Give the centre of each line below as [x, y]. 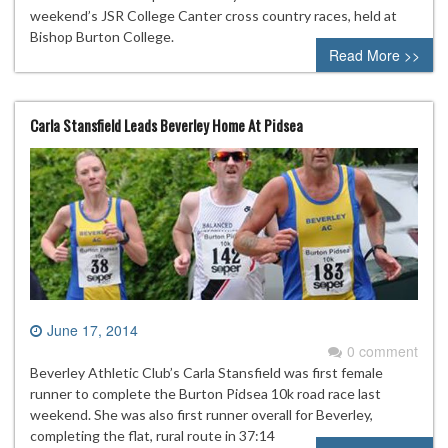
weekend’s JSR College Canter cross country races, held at [213, 16]
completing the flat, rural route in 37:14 [152, 435]
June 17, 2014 [92, 329]
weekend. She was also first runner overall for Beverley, [201, 414]
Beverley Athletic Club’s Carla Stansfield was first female [206, 372]
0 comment [382, 350]
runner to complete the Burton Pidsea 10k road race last [205, 393]
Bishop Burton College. [102, 37]
